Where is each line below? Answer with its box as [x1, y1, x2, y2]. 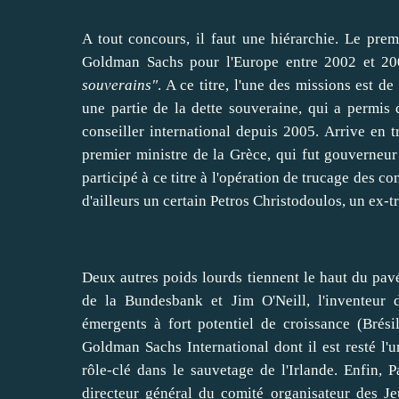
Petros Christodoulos [210, 192, 342, 210]
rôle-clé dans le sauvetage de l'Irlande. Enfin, [82, 362, 388, 379]
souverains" [82, 77, 158, 94]
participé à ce [82, 169, 171, 187]
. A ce [158, 77, 199, 94]
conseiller [82, 123, 144, 141]
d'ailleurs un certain [82, 192, 210, 210]
